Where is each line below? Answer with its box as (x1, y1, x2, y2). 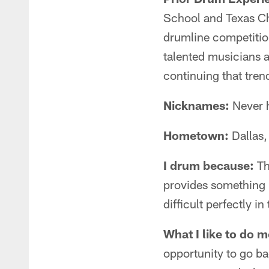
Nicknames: (163, 98, 229, 112)
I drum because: (163, 158, 254, 172)
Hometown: (163, 128, 229, 142)
